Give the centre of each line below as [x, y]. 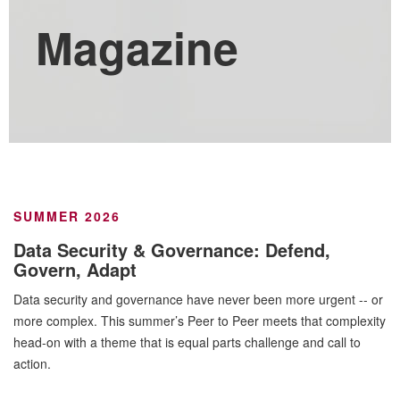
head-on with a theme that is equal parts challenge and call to [187, 342]
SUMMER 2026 [67, 216]
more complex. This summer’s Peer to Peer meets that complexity [200, 321]
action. [32, 363]
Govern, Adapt [75, 269]
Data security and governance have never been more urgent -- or [198, 299]
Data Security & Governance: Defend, [172, 250]
